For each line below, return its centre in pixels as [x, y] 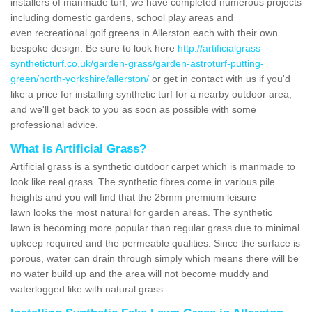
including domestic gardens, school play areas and [122, 17]
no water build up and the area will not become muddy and [140, 273]
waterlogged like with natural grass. [89, 289]
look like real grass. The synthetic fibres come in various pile [143, 181]
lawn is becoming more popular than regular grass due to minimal [155, 227]
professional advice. [54, 124]
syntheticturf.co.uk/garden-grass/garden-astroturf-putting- [137, 63]
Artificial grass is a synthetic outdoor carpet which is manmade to [153, 166]
